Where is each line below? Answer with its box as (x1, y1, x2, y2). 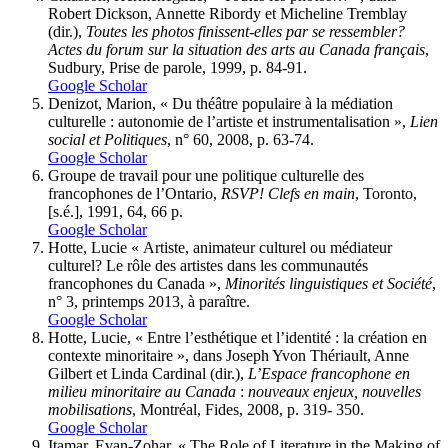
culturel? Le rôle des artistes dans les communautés (48, 257, 368, 275)
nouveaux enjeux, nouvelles (244, 383, 421, 401)
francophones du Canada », (48, 275, 225, 293)
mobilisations (48, 401, 132, 419)
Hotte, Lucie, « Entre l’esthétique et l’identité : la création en (48, 329, 427, 347)
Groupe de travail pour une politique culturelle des (48, 167, 364, 185)
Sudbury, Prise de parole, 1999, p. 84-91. (48, 59, 307, 77)
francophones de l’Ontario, (48, 185, 221, 203)
